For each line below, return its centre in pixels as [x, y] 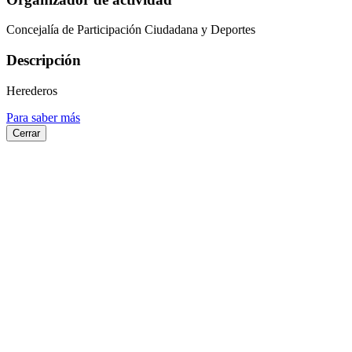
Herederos [32, 90]
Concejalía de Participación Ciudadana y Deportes [131, 30]
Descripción [44, 60]
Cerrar [26, 133]
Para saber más [43, 117]
